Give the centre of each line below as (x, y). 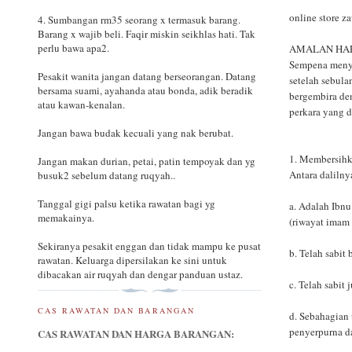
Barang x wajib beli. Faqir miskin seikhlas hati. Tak (147, 34)
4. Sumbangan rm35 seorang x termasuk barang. (139, 20)
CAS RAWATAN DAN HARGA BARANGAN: (136, 334)
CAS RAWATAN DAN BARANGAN (116, 311)
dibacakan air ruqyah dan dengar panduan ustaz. (140, 275)
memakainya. (66, 218)
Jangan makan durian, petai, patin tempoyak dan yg (147, 161)
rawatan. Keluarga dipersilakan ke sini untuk (132, 260)
